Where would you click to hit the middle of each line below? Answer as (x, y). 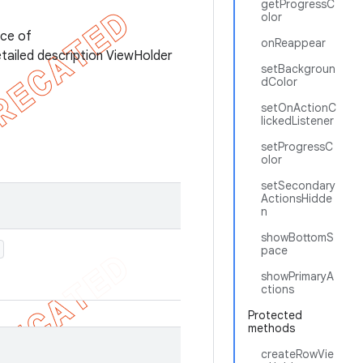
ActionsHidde (297, 199)
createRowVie (297, 354)
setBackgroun (298, 69)
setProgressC (297, 147)
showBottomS (297, 237)
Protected (275, 315)
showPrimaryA (297, 276)
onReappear (293, 43)
